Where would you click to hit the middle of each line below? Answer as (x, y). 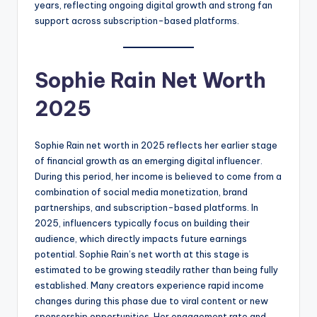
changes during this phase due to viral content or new (151, 300)
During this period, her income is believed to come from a (158, 176)
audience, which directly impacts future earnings (141, 238)
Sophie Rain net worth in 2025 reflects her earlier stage (156, 145)
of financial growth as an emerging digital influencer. (149, 160)
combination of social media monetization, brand (141, 191)
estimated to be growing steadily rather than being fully (156, 269)
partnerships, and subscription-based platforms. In (146, 207)
